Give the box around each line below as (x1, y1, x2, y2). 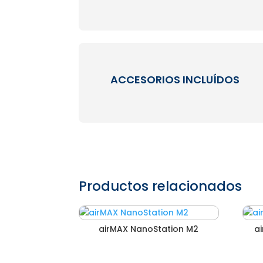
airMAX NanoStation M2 (99, 222, 199, 235)
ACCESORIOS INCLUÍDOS (110, 72, 240, 87)
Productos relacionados (79, 176, 242, 195)
